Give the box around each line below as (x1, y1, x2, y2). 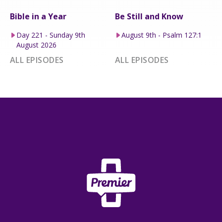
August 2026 (16, 40, 56, 50)
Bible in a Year (10, 10, 66, 22)
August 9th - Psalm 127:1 (121, 30, 202, 40)
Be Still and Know (115, 10, 183, 22)
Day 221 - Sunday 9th (16, 30, 85, 40)
